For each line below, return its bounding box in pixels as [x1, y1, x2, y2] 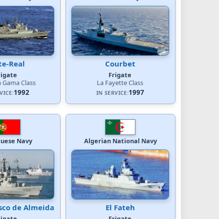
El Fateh [106, 202, 135, 212]
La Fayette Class [97, 78, 144, 87]
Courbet [105, 58, 135, 68]
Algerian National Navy [84, 136, 157, 145]
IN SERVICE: [96, 88, 129, 96]
